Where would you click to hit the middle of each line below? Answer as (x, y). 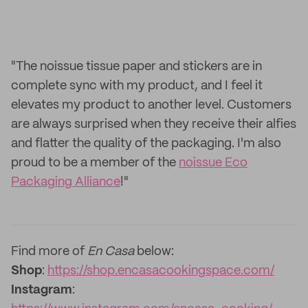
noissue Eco (213, 163)
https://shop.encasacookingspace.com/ (161, 271)
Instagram (42, 290)
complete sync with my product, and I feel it (137, 86)
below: (155, 252)
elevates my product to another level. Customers (151, 105)
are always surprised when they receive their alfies (154, 124)
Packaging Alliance (66, 182)
